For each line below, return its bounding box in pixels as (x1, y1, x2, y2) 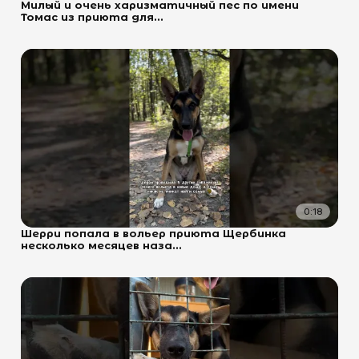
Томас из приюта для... (21, 11, 163, 24)
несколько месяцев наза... (21, 239, 182, 252)
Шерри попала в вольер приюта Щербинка (21, 227, 286, 240)
